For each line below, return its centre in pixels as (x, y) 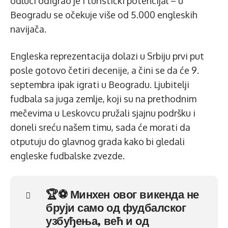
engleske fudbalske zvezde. (67, 155)
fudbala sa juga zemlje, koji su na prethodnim (103, 98)
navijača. (28, 29)
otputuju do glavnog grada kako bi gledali (97, 141)
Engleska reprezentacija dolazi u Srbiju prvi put (107, 56)
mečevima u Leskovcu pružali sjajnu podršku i (103, 113)
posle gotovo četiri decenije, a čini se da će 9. (105, 70)
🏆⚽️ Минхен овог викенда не (122, 194)
